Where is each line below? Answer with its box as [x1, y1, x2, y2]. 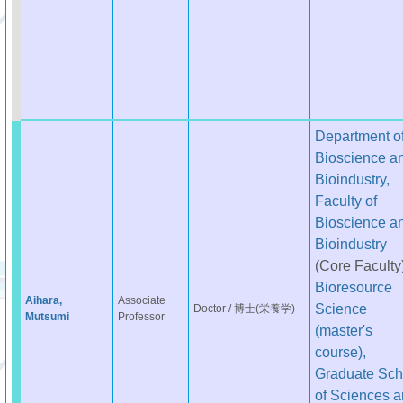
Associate [117, 294, 166, 307]
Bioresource [314, 279, 392, 295]
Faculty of [314, 193, 377, 209]
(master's [314, 322, 372, 338]
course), [314, 344, 366, 360]
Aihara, [24, 294, 62, 307]
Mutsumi [24, 310, 69, 323]
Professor [117, 310, 165, 323]
